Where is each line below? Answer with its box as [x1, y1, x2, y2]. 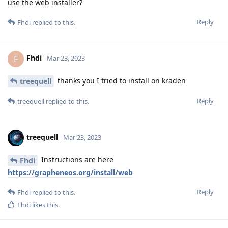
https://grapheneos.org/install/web [8, 167, 133, 178]
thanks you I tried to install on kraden [55, 75, 186, 85]
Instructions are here [39, 155, 113, 165]
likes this [31, 200, 58, 210]
